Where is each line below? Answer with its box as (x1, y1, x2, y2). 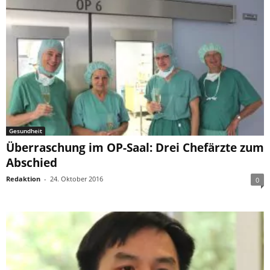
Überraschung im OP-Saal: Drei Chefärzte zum (6, 140, 264, 156)
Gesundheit (9, 127, 42, 136)
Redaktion (6, 174, 40, 184)
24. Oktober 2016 (50, 174, 103, 184)
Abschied (6, 155, 57, 171)
